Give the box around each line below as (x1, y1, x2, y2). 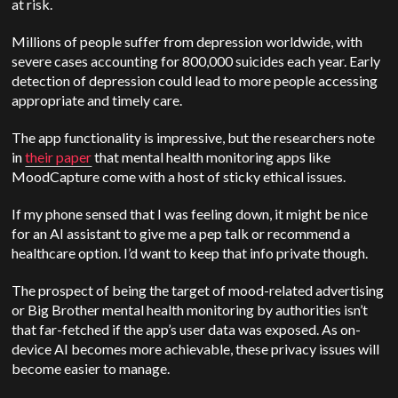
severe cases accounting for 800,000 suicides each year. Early (12, 52, 381, 70)
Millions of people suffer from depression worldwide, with (12, 33, 363, 51)
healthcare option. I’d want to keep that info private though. (12, 244, 369, 262)
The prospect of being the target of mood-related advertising (12, 282, 385, 299)
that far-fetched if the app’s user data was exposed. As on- (12, 321, 362, 338)
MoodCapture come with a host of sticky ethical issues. (12, 168, 346, 186)
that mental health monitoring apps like (92, 148, 331, 166)
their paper (25, 148, 92, 166)
